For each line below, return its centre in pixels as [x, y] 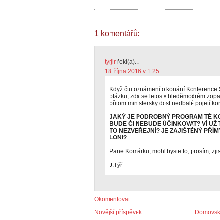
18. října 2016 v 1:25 [132, 71]
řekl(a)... [127, 62]
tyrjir [110, 62]
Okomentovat [112, 199]
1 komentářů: [117, 34]
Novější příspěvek [118, 212]
